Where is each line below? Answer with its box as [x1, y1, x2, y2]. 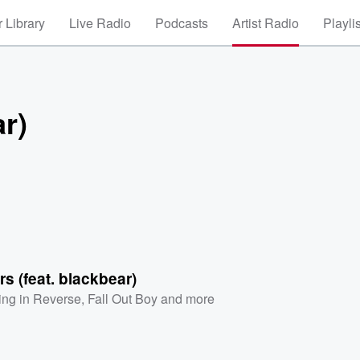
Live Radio [69, 14, 131, 32]
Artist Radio [232, 14, 299, 32]
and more [157, 288, 215, 308]
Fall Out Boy [88, 288, 158, 308]
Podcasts [155, 14, 208, 32]
